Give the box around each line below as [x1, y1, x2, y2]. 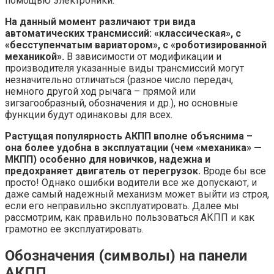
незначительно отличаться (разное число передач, [5, 73, 233, 86]
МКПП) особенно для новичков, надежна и [5, 153, 210, 165]
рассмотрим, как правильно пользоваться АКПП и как [5, 211, 254, 223]
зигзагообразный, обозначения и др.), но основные [5, 97, 238, 109]
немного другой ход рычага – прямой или [5, 85, 196, 97]
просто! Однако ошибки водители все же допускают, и [5, 176, 257, 188]
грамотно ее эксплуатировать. [5, 223, 144, 235]
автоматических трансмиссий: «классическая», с [5, 27, 241, 39]
